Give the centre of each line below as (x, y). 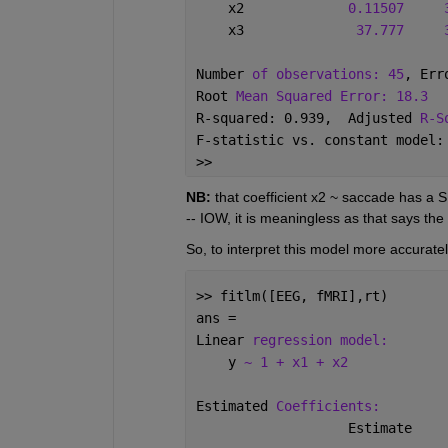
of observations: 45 (327, 73)
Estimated (235, 405)
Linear (223, 339)
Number (223, 73)
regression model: (319, 339)
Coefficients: (327, 405)
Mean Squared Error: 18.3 (331, 95)
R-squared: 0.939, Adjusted (307, 117)
